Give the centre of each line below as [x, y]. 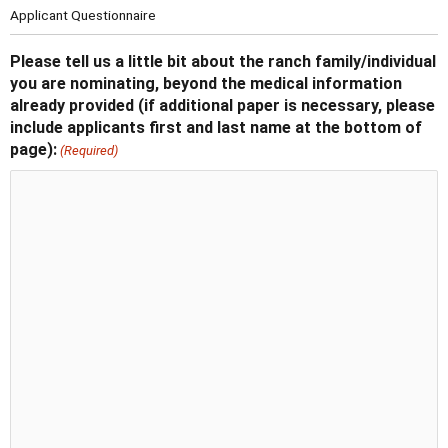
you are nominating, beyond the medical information [206, 84]
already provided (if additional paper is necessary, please [222, 106]
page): [33, 150]
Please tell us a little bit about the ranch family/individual [223, 62]
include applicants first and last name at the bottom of [216, 128]
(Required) [89, 151]
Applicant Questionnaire [83, 15]
